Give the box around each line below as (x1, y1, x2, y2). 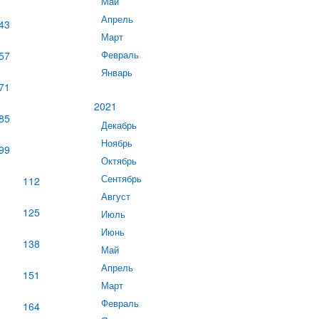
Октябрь (101, 155, 137, 167)
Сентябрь (101, 172, 142, 185)
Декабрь (101, 119, 137, 132)
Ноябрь (101, 137, 132, 150)
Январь (101, 66, 132, 79)
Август (101, 190, 130, 203)
